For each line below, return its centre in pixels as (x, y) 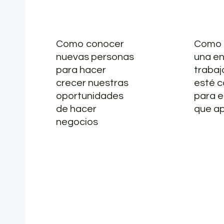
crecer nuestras (92, 83)
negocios (77, 122)
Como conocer (90, 44)
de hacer (76, 109)
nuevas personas (95, 57)
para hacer (81, 70)
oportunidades (89, 96)
